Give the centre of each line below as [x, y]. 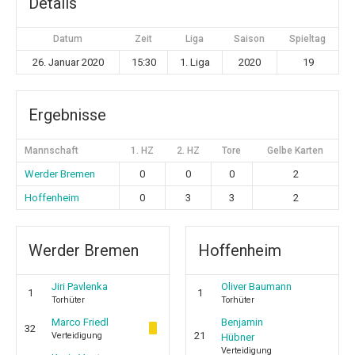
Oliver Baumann [256, 286]
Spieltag [307, 39]
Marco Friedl [80, 322]
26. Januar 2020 [68, 62]
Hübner [238, 337]
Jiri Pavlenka [80, 286]
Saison [249, 39]
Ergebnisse [67, 115]
